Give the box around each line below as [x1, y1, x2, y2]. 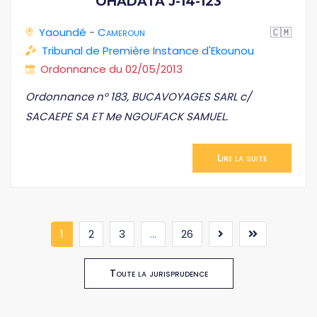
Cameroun [98, 25, 145, 40]
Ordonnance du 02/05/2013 [40, 62, 183, 76]
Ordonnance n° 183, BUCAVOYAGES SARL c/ [25, 89, 251, 104]
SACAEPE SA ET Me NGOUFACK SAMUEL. [25, 109, 228, 124]
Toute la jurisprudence [109, 266, 208, 280]
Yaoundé [39, 25, 86, 40]
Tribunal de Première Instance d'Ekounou [42, 43, 254, 58]
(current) [62, 226, 111, 241]
